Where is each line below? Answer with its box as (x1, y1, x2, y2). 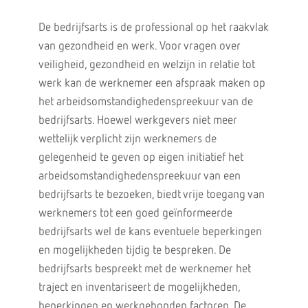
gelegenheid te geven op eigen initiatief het (38, 152, 243, 164)
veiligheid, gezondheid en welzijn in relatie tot (38, 59, 255, 71)
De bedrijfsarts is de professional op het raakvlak (38, 22, 269, 34)
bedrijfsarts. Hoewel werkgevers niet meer (38, 115, 237, 126)
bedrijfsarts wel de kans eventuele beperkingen (38, 226, 262, 238)
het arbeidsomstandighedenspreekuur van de (38, 96, 253, 108)
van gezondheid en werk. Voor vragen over (38, 41, 241, 52)
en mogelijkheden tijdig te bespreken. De (38, 245, 231, 256)
